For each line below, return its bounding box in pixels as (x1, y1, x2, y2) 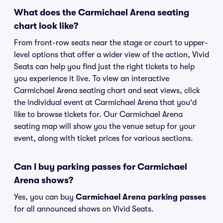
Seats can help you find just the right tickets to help (14, 62, 195, 71)
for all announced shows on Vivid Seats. (14, 205, 154, 214)
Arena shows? (14, 175, 73, 185)
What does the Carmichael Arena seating (14, 7, 189, 17)
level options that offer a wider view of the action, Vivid (14, 50, 209, 59)
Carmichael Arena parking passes (76, 193, 206, 202)
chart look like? (14, 21, 78, 31)
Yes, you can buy (14, 193, 76, 202)
